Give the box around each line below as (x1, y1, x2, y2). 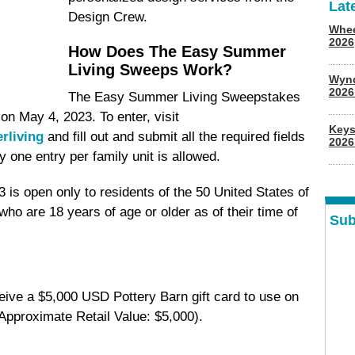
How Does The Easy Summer (68, 43, 286, 60)
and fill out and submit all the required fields (44, 129, 305, 144)
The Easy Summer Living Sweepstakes (68, 90, 300, 105)
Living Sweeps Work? (68, 61, 232, 78)
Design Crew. (68, 10, 147, 25)
